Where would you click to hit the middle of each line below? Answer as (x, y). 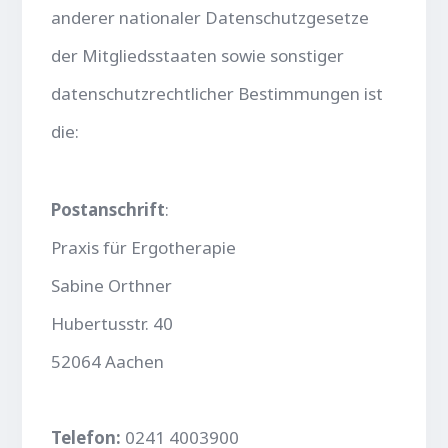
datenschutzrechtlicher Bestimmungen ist (217, 93)
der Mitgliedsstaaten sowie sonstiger (198, 55)
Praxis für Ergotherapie (144, 247)
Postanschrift (108, 209)
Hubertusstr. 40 (112, 323)
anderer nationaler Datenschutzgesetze (210, 17)
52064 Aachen (108, 361)
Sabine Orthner (112, 285)
